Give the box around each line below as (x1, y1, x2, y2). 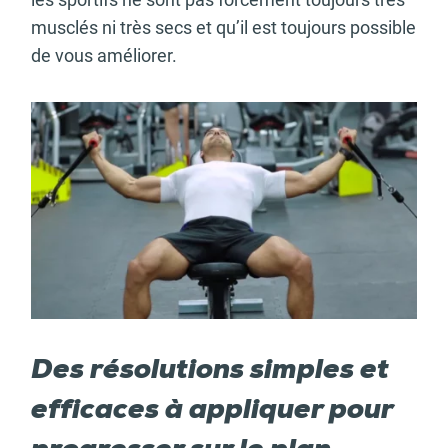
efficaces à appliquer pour (31, 396, 393, 425)
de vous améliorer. (31, 44, 201, 66)
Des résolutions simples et (31, 356, 389, 385)
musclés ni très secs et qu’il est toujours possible (31, 16, 416, 38)
